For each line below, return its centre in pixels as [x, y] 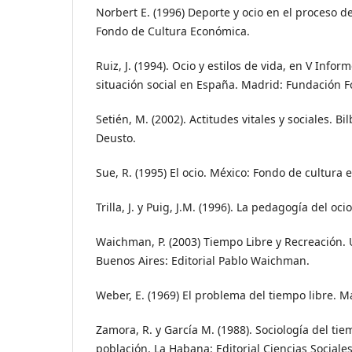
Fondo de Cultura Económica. [173, 31]
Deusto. [116, 138]
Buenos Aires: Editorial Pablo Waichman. [203, 261]
